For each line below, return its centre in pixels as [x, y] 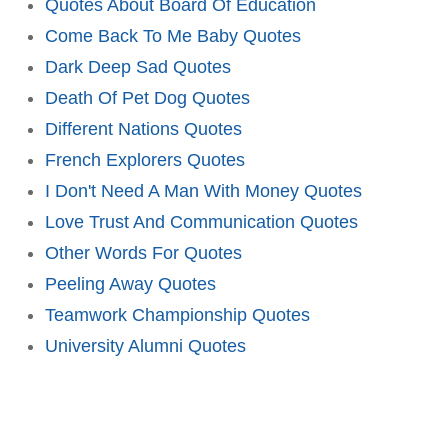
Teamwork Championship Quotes [177, 314]
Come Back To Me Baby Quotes [173, 35]
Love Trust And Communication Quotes [201, 221]
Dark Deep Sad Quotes [138, 66]
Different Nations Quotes [143, 128]
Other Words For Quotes [143, 252]
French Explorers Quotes [145, 159]
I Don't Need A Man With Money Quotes [203, 190]
